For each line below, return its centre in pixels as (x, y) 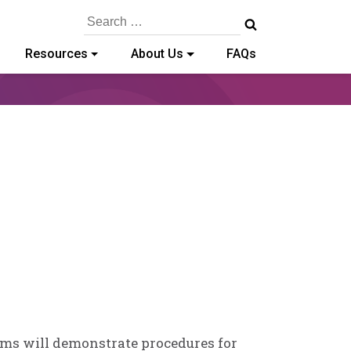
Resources (56, 54)
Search (99, 16)
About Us (157, 54)
